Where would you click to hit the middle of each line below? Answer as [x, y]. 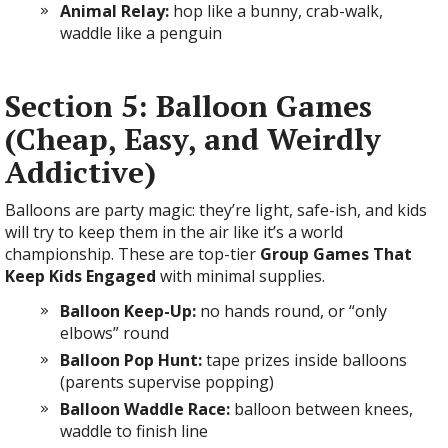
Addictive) [80, 172]
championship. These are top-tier [132, 254]
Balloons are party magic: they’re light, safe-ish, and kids [216, 210]
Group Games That [336, 254]
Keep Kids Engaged [80, 276]
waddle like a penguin [141, 33]
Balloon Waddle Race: [145, 409]
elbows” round [114, 333]
